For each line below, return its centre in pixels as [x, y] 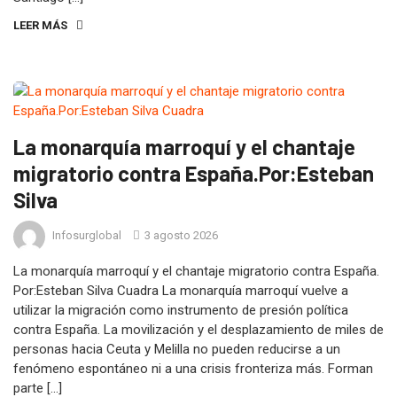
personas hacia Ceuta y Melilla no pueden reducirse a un [177, 349]
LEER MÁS [40, 25]
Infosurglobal [87, 236]
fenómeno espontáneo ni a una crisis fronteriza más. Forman [193, 368]
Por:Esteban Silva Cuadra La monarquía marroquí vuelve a [181, 290]
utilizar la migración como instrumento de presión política [181, 310]
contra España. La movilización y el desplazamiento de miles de [198, 329]
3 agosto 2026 [180, 236]
